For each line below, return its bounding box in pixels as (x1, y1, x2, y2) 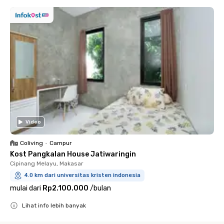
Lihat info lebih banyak (22, 202, 86, 209)
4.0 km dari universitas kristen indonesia (24, 172, 140, 178)
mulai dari (10, 184, 41, 192)
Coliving (20, 139, 43, 146)
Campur (49, 139, 72, 146)
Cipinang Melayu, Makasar (10, 160, 83, 167)
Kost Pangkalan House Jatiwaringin (10, 150, 136, 158)
